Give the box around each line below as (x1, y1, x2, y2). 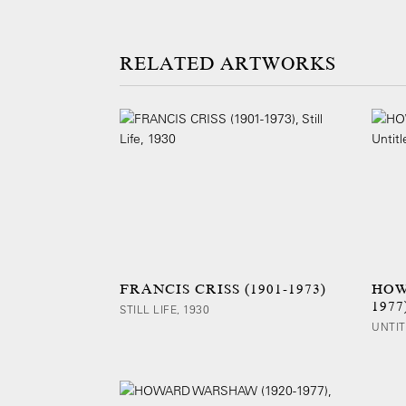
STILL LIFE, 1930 (120, 302, 209, 316)
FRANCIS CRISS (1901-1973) (120, 281, 326, 297)
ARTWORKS (220, 53, 336, 74)
